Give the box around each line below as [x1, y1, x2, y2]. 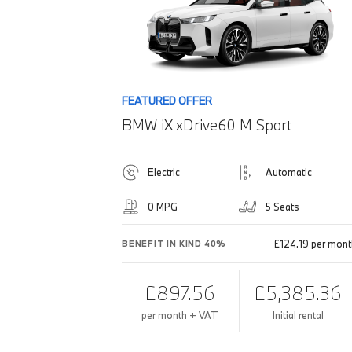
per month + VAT [141, 309, 219, 322]
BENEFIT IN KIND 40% [122, 238, 227, 250]
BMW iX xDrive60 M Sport [122, 115, 291, 135]
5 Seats [265, 200, 299, 214]
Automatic [265, 166, 312, 179]
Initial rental [272, 309, 324, 322]
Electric [148, 166, 180, 179]
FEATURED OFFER [122, 93, 212, 108]
